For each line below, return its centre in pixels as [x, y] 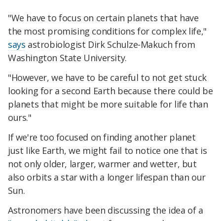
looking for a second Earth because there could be [110, 91]
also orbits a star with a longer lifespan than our [107, 177]
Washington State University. [67, 58]
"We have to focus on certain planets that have [103, 18]
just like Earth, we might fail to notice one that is [108, 150]
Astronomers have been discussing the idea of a [106, 210]
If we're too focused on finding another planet [102, 137]
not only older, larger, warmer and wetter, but [102, 164]
